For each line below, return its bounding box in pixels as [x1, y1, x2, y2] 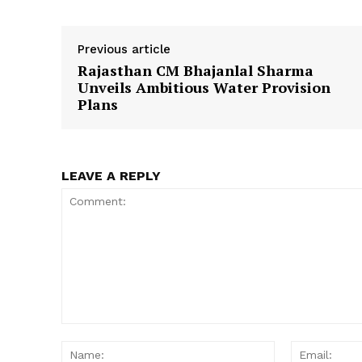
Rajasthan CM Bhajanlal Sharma [78, 61, 314, 81]
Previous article [78, 42, 170, 57]
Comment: [61, 325, 115, 339]
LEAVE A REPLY [61, 168, 161, 184]
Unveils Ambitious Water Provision [78, 78, 330, 98]
